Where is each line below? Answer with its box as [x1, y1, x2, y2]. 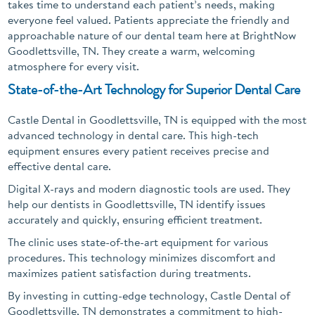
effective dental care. [8, 157, 112, 174]
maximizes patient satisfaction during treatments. [8, 264, 252, 281]
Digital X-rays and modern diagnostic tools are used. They [8, 180, 291, 196]
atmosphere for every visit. [8, 58, 140, 74]
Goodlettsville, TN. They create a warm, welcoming [8, 42, 256, 58]
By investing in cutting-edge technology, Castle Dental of [8, 287, 291, 303]
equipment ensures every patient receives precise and [8, 142, 270, 158]
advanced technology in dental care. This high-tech [8, 127, 259, 143]
